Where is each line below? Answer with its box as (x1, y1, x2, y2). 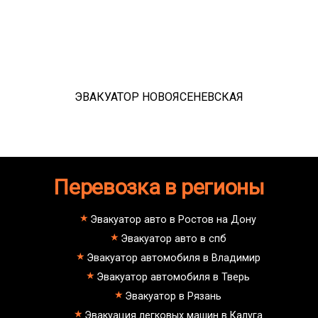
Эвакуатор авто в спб (120, 232, 226, 245)
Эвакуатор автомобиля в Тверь (97, 270, 250, 283)
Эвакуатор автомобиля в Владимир (86, 251, 261, 264)
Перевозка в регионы (53, 175, 265, 200)
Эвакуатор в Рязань (125, 290, 221, 302)
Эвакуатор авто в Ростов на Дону (90, 213, 256, 226)
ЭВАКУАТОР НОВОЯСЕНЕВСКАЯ (75, 90, 243, 104)
